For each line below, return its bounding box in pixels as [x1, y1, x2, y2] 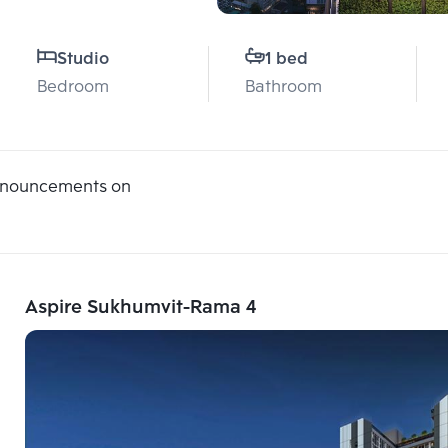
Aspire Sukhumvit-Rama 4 [25, 293, 256, 323]
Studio [57, 46, 109, 73]
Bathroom [245, 74, 322, 101]
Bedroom [37, 74, 109, 101]
